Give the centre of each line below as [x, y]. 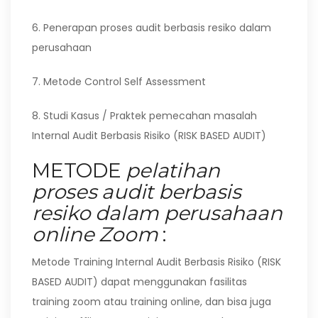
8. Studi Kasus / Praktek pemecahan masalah [144, 116]
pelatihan [173, 170]
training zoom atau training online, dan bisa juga [152, 302]
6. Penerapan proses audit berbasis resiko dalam [152, 28]
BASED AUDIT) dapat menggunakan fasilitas [139, 282]
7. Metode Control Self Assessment [119, 82]
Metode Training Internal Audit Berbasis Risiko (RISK [157, 262]
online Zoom [95, 234]
